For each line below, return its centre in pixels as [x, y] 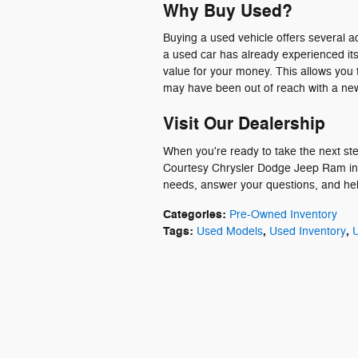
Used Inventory [308, 231]
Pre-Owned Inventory [283, 214]
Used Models [230, 231]
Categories [193, 214]
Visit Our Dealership [244, 124]
